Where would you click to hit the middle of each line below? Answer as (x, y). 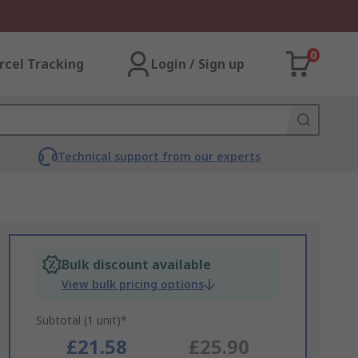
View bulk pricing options (132, 284)
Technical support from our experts (159, 156)
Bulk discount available (136, 265)
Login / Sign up (198, 64)
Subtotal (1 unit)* (81, 320)
